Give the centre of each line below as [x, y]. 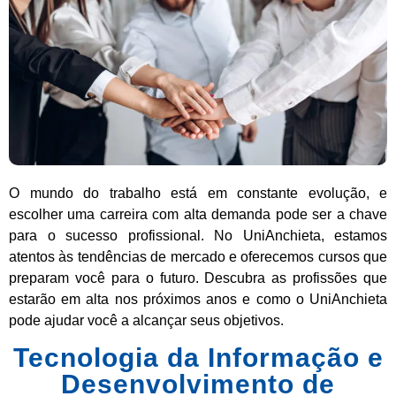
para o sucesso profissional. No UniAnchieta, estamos [198, 236]
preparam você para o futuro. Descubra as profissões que [198, 278]
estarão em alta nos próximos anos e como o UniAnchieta [198, 300]
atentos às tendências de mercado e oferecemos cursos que [198, 257]
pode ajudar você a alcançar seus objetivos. [146, 321]
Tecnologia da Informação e [198, 357]
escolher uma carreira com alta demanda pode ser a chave [198, 215]
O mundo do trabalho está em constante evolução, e [198, 194]
